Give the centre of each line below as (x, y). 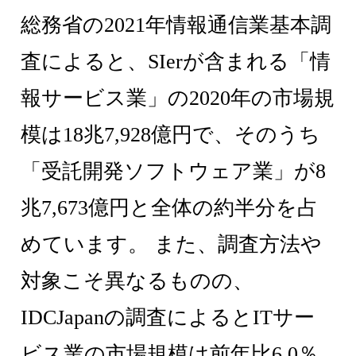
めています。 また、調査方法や (172, 245)
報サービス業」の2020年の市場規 (178, 99)
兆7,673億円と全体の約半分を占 (170, 208)
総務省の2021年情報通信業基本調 (176, 25)
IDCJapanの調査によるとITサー (168, 318)
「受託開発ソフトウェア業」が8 (174, 172)
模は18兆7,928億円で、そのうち (171, 135)
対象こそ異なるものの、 (137, 281)
